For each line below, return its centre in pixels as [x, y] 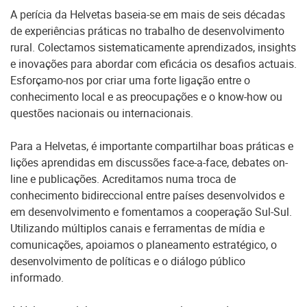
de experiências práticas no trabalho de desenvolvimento [147, 31]
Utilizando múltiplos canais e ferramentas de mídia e [137, 228]
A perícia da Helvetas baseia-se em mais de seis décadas [148, 14]
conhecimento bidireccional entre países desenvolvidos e [147, 195]
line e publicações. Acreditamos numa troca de [123, 179]
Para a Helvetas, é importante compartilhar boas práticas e [152, 146]
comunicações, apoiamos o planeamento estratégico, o [144, 245]
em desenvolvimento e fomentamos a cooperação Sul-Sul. [151, 212]
